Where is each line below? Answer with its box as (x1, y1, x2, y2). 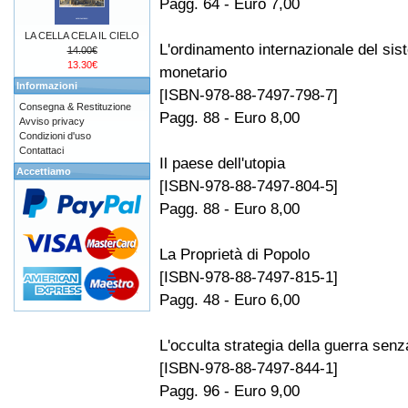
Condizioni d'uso (19, 130, 91, 141)
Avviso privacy (19, 116, 85, 127)
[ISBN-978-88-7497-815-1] (159, 268, 338, 287)
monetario (159, 63, 227, 82)
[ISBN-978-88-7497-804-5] (159, 177, 338, 196)
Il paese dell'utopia (159, 154, 285, 173)
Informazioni (16, 80, 77, 91)
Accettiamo (16, 166, 71, 177)
